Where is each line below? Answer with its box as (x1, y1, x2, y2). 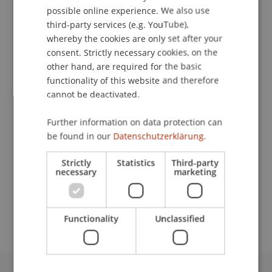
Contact (31, 33, 69, 46)
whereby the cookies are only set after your (47, 32, 223, 44)
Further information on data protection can (47, 116, 223, 127)
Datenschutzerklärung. (113, 130, 206, 141)
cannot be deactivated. (47, 88, 140, 100)
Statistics (117, 157, 155, 168)
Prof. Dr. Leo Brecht (18, 157, 109, 169)
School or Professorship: (18, 182, 132, 194)
